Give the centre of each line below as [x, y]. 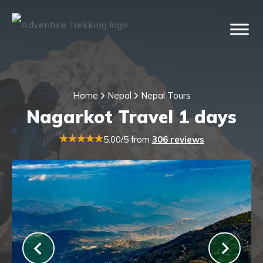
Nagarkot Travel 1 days [131, 117]
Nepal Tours [166, 95]
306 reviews [178, 139]
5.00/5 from [127, 139]
